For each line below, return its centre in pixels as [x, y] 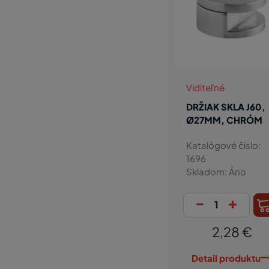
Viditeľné [205, 87]
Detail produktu [226, 258]
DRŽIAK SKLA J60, [225, 106]
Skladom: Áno [216, 171]
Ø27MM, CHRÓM [224, 119]
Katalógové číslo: [223, 145]
